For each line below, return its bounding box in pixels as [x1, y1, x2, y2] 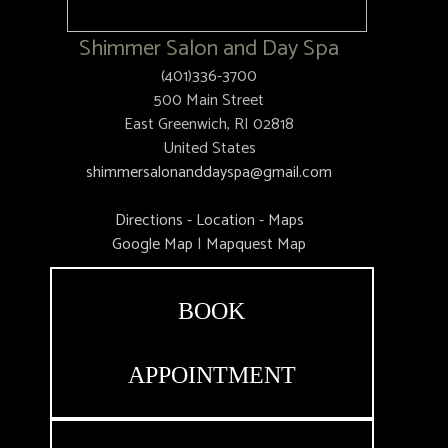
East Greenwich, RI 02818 [124, 111, 294, 138]
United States [162, 135, 256, 162]
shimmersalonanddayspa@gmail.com [86, 159, 332, 186]
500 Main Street [154, 87, 264, 114]
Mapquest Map [206, 231, 306, 258]
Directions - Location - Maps [114, 207, 304, 234]
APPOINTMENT [127, 362, 296, 388]
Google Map [112, 231, 193, 258]
